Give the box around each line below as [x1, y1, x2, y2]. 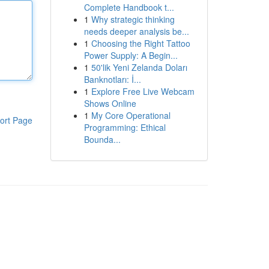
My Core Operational [91, 109, 171, 121]
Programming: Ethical [83, 121, 166, 133]
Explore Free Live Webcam [91, 85, 195, 97]
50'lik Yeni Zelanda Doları [91, 61, 187, 73]
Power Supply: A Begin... [83, 49, 178, 61]
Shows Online [83, 97, 136, 109]
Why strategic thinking [91, 13, 175, 25]
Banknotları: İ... [83, 73, 141, 85]
